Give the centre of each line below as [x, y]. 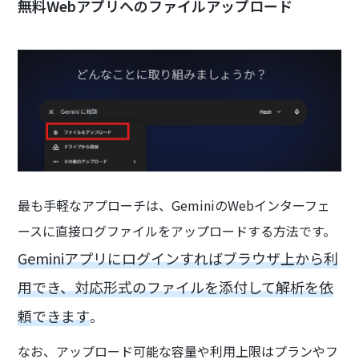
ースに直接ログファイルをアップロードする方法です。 [177, 230]
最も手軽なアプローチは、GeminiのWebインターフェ [174, 205]
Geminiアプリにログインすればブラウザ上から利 [178, 258]
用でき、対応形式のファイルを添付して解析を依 [176, 286]
